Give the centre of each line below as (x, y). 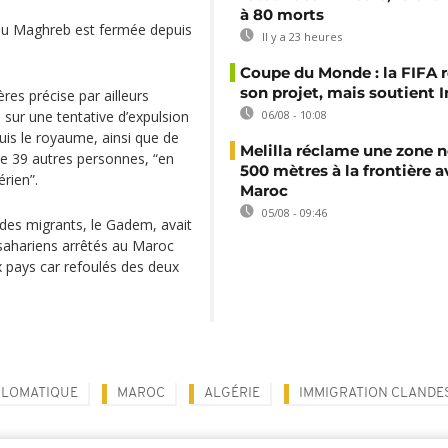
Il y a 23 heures (300, 36)
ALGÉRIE (232, 393)
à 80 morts (282, 14)
